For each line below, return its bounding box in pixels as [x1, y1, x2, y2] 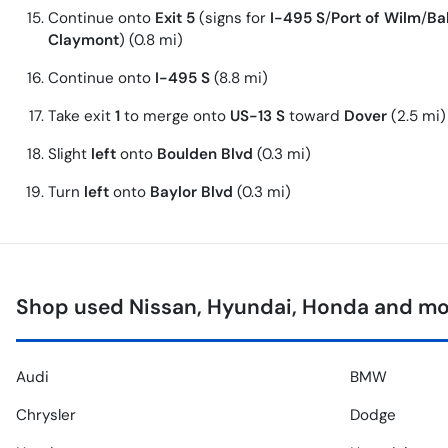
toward [285, 106, 344, 127]
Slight [48, 144, 91, 165]
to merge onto [120, 106, 230, 127]
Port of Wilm [331, 8, 421, 29]
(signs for [195, 8, 270, 29]
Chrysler [16, 405, 76, 426]
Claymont [48, 30, 119, 51]
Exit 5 [155, 8, 195, 29]
